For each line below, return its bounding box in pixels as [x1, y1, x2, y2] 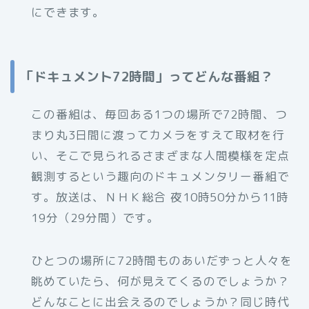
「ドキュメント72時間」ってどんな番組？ [21, 68, 273, 86]
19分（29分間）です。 [31, 210, 160, 226]
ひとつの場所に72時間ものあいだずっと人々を [31, 252, 292, 269]
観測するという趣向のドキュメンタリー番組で [31, 168, 290, 185]
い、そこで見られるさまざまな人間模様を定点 [31, 148, 290, 164]
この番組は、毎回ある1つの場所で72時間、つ [31, 106, 288, 123]
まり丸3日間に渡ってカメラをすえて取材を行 [31, 127, 285, 143]
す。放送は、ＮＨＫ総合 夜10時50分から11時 [31, 189, 290, 206]
